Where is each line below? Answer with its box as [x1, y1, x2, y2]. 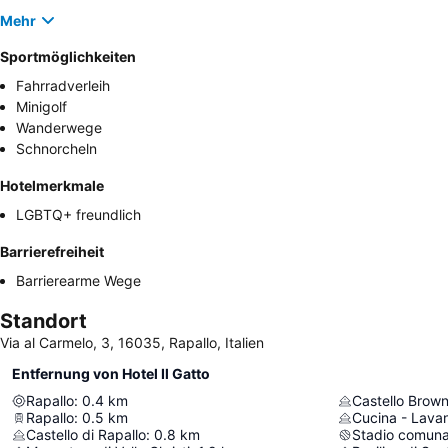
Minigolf [16, 98, 67, 116]
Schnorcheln [16, 140, 97, 158]
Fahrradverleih [16, 77, 110, 95]
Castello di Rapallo [26, 426, 146, 444]
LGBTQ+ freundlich [16, 206, 141, 224]
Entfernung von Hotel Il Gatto [12, 365, 210, 383]
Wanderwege [16, 119, 102, 137]
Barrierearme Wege [16, 272, 141, 290]
